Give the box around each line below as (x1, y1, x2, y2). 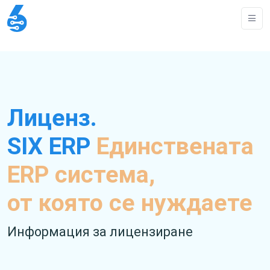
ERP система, (7, 161, 155, 189)
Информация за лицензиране (7, 224, 193, 239)
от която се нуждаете (7, 189, 253, 217)
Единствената (96, 133, 254, 160)
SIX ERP (7, 133, 96, 160)
